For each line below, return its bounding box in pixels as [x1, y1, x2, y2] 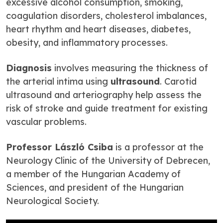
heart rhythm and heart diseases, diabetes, [6, 23, 191, 35]
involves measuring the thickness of [52, 62, 208, 74]
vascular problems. [6, 115, 87, 127]
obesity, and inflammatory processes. [6, 36, 168, 48]
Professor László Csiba [6, 141, 113, 153]
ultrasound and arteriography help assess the [6, 89, 202, 101]
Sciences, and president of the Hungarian [6, 181, 184, 193]
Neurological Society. [6, 195, 99, 207]
